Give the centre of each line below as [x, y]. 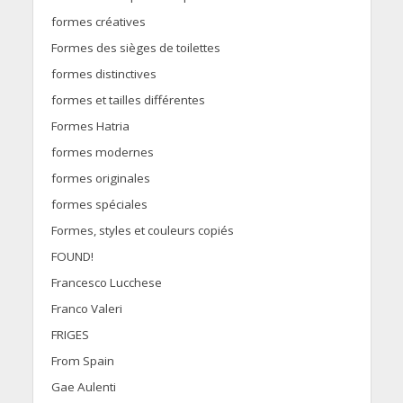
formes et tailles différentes [128, 100]
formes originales [100, 179]
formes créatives [98, 22]
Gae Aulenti [83, 387]
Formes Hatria [90, 126]
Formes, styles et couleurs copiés [142, 231]
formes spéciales [99, 205]
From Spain [82, 361]
